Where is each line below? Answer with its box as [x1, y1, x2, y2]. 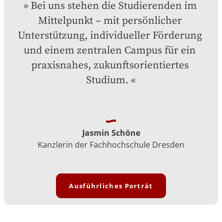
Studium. [86, 74, 128, 87]
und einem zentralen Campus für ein [24, 44, 196, 57]
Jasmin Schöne [82, 127, 140, 139]
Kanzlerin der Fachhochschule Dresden [38, 139, 184, 151]
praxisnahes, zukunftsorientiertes [31, 59, 189, 72]
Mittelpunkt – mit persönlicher [38, 14, 182, 28]
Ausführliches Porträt [69, 181, 153, 191]
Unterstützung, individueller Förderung [17, 29, 202, 43]
